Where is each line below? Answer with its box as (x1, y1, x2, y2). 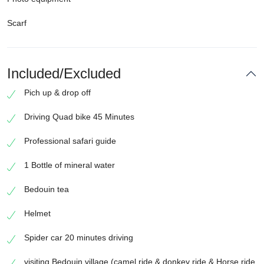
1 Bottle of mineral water (24, 160, 115, 170)
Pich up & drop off (24, 88, 91, 98)
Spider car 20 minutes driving (24, 233, 133, 243)
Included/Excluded (7, 65, 121, 82)
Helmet (24, 209, 51, 219)
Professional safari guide (24, 136, 116, 146)
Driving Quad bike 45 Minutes (24, 112, 134, 122)
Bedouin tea (24, 184, 69, 194)
